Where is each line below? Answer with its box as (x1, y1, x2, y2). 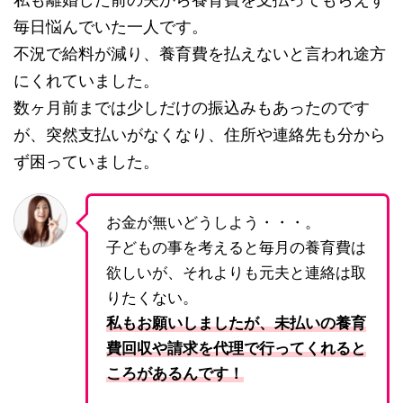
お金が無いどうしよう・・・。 (106, 212, 320, 231)
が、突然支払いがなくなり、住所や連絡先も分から (13, 124, 386, 144)
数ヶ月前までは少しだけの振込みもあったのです (13, 97, 370, 117)
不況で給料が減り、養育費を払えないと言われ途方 (13, 43, 386, 63)
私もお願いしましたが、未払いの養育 (106, 313, 366, 332)
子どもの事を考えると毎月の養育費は (106, 237, 366, 256)
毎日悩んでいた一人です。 (13, 16, 208, 36)
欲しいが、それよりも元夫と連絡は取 (106, 263, 366, 282)
